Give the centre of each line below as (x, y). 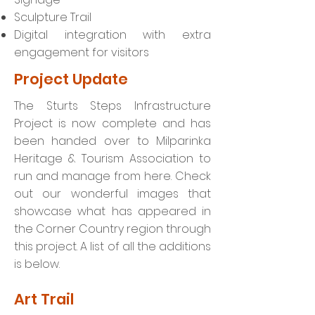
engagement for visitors (82, 52)
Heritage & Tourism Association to (112, 159)
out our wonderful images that (112, 194)
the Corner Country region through (112, 229)
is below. (38, 264)
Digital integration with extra (112, 35)
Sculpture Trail (53, 17)
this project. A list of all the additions (112, 246)
